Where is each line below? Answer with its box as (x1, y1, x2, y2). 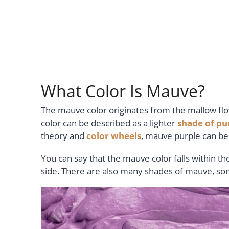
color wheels (86, 129, 141, 142)
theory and (41, 129, 86, 142)
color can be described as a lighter (41, 117, 177, 129)
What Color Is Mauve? (41, 79, 205, 102)
